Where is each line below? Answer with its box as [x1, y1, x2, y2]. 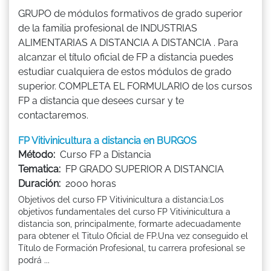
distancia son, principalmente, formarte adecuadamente [18, 218, 241, 229]
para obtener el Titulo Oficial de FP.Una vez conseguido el [18, 230, 248, 241]
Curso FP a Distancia [60, 148, 151, 160]
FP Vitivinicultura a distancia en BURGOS [18, 134, 197, 146]
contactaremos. [18, 109, 88, 121]
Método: [18, 148, 55, 160]
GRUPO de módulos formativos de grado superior [18, 7, 243, 19]
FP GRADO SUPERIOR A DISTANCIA [65, 163, 224, 175]
